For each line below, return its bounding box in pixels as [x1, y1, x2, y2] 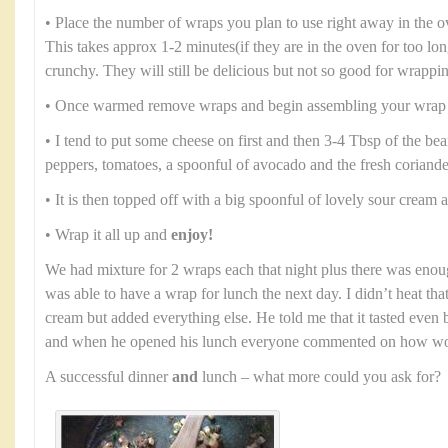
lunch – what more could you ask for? [198, 368, 441, 386]
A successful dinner [45, 368, 172, 386]
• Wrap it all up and [45, 226, 171, 244]
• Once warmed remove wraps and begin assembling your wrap [45, 97, 446, 115]
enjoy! [171, 226, 213, 244]
